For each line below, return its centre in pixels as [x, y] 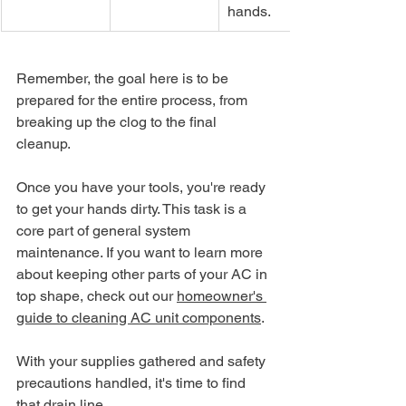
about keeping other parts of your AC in [144, 274]
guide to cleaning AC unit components [139, 317]
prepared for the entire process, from [134, 100]
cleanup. [43, 143]
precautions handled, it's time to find [133, 382]
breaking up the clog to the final [118, 121]
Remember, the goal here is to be [124, 78]
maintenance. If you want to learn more [141, 252]
